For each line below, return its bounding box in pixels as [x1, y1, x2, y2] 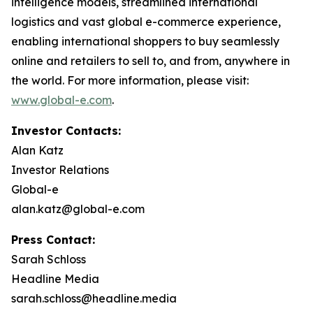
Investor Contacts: [11, 124, 121, 138]
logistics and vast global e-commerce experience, [11, 15, 281, 29]
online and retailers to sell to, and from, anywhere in [11, 54, 290, 68]
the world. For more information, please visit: [11, 73, 249, 87]
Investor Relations [11, 163, 109, 177]
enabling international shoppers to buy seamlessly [11, 34, 279, 48]
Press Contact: [11, 233, 95, 247]
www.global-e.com [11, 93, 112, 107]
